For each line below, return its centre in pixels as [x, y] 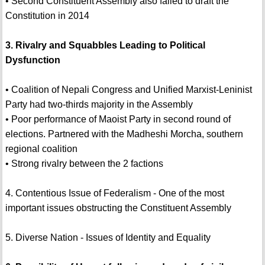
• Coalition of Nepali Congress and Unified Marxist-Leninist [128, 90]
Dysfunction [33, 60]
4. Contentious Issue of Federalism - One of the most [114, 193]
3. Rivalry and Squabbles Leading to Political [105, 46]
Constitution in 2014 [47, 16]
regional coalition [41, 149]
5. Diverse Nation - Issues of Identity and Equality [108, 238]
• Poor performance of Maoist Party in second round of [118, 119]
